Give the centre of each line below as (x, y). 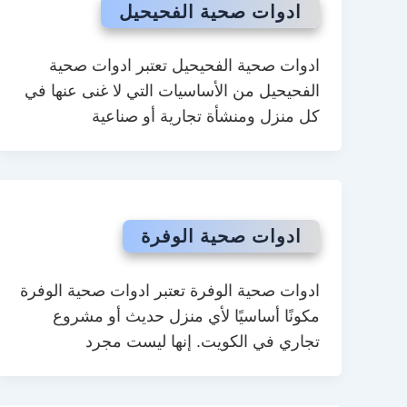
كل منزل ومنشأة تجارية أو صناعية (206, 117)
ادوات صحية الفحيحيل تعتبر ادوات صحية (184, 66)
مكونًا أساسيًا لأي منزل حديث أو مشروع (186, 316)
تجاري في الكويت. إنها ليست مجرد (203, 342)
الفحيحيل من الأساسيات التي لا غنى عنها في (172, 91)
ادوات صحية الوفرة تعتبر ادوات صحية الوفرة (170, 291)
